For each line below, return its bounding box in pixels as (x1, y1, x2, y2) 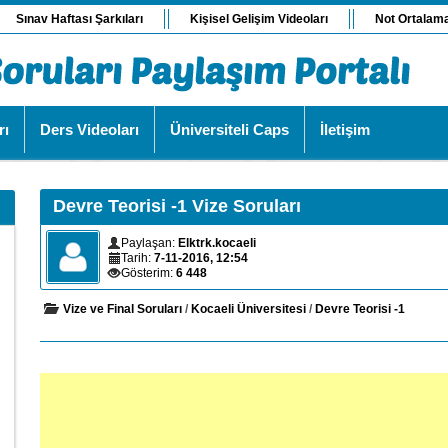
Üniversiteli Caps (170, 121, 289, 138)
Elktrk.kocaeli (178, 236, 256, 250)
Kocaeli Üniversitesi (191, 302, 306, 316)
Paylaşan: (121, 236, 178, 250)
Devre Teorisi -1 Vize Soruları (53, 196, 301, 216)
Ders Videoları (40, 121, 139, 138)
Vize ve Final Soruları (63, 302, 182, 316)
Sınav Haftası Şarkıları (16, 12, 143, 26)
